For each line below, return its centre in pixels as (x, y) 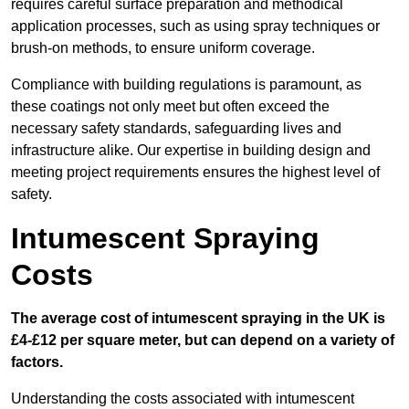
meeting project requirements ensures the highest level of (195, 173)
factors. (37, 362)
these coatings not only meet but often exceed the (170, 107)
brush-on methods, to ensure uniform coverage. (163, 48)
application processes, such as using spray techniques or (195, 26)
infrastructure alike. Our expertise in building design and (191, 151)
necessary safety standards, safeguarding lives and (176, 129)
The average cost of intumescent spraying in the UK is (198, 319)
